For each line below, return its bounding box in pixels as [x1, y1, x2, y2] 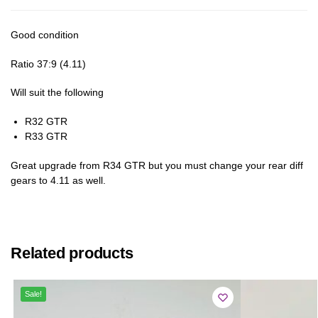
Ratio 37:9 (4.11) [11, 57, 86, 70]
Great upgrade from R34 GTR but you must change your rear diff [11, 159, 303, 171]
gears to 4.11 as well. [11, 174, 106, 186]
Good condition [11, 29, 79, 41]
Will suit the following [11, 87, 104, 99]
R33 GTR [25, 130, 67, 142]
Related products [11, 243, 133, 262]
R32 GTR [25, 115, 67, 127]
